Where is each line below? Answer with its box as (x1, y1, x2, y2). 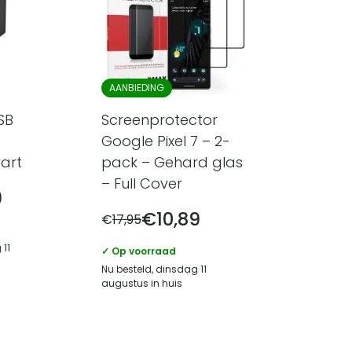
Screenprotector (101, 110, 218, 130)
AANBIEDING (109, 81, 164, 95)
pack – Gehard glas (101, 152, 243, 173)
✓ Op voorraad (101, 244, 176, 258)
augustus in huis (101, 277, 182, 291)
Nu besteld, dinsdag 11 (101, 262, 207, 277)
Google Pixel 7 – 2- (101, 131, 230, 152)
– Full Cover (101, 174, 182, 194)
